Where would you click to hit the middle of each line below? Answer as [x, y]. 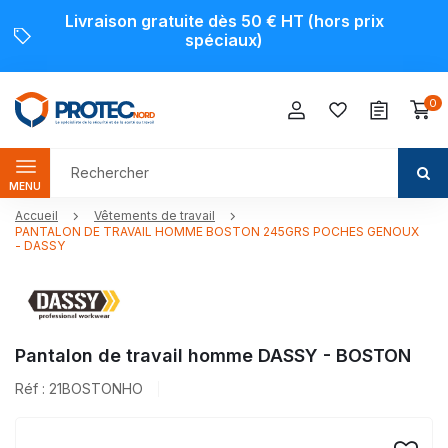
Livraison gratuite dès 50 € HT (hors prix [224, 21]
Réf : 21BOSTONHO [79, 389]
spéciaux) [224, 40]
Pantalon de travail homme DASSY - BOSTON [213, 356]
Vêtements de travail [154, 216]
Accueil [36, 216]
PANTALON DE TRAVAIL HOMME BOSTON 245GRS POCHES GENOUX [217, 231]
